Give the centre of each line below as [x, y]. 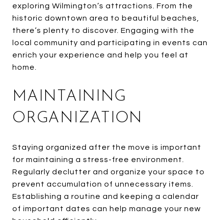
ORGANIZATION [77, 118]
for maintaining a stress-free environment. [98, 159]
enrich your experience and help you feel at [100, 55]
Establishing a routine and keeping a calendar [106, 196]
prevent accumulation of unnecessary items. [103, 184]
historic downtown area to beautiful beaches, [106, 18]
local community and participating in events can [110, 42]
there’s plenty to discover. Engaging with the [103, 30]
